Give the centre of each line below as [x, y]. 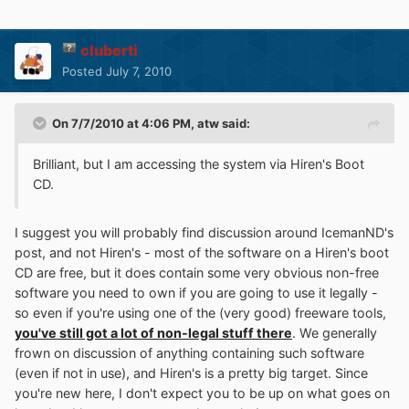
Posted [84, 72]
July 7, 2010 [139, 72]
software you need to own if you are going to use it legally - [196, 292]
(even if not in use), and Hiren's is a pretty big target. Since [191, 372]
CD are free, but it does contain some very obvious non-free [197, 272]
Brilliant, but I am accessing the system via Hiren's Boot [199, 164]
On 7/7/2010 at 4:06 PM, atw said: [151, 124]
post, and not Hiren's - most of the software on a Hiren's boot [202, 252]
